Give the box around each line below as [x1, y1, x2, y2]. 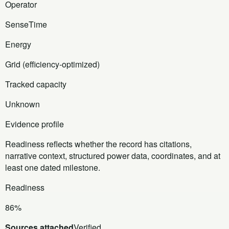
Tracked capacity [5, 78, 66, 90]
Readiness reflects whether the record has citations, [5, 138, 192, 150]
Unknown [5, 98, 40, 110]
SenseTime [5, 18, 47, 30]
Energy [5, 38, 31, 50]
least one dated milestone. [5, 161, 100, 173]
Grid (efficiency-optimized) [5, 58, 100, 70]
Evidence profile [5, 118, 64, 130]
